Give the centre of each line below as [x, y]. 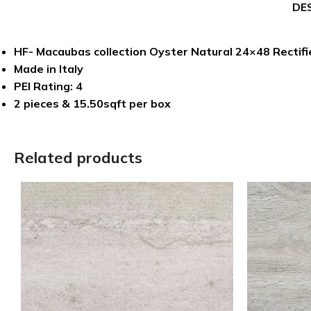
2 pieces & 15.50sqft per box [92, 103]
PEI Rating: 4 [48, 86]
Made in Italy [49, 68]
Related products [78, 157]
